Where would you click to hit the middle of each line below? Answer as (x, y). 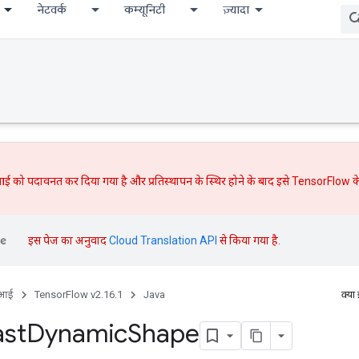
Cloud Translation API (163, 240)
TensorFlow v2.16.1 (79, 294)
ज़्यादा (236, 10)
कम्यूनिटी (145, 10)
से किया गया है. (249, 240)
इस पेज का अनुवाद (69, 240)
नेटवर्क (52, 10)
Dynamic (77, 333)
